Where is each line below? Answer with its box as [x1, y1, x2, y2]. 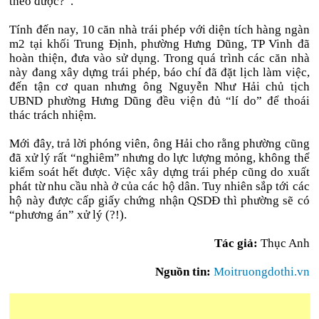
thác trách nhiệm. [9, 108, 97, 122]
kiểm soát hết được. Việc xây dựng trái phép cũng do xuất [9, 165, 310, 179]
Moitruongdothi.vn [213, 265, 310, 278]
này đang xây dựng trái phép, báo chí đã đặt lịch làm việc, [9, 66, 310, 79]
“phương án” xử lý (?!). [9, 208, 127, 221]
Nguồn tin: [155, 265, 211, 278]
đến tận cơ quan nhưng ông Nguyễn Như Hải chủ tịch [9, 80, 310, 93]
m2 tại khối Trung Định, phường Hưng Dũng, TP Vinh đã [9, 37, 310, 51]
